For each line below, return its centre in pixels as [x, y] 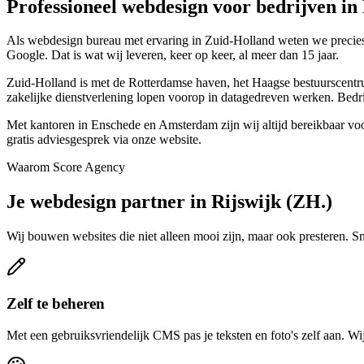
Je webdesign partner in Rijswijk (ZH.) [169, 202]
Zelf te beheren [56, 303]
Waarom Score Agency [66, 167]
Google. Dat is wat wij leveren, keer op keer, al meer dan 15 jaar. [173, 55]
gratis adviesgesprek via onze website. [104, 140]
